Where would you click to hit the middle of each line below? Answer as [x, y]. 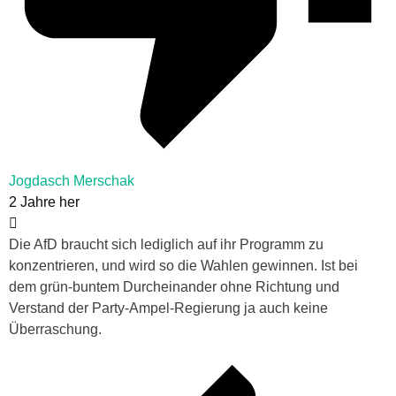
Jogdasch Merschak [72, 181]
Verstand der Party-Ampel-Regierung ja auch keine [168, 308]
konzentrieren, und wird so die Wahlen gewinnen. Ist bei [183, 266]
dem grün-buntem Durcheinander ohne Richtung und [174, 287]
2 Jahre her [44, 202]
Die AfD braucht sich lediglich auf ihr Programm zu [166, 245]
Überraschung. [55, 330]
